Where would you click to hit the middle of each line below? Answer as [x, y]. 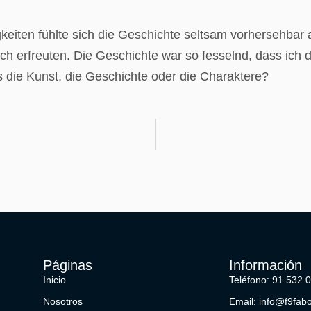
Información [265, 266]
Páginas [68, 266]
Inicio [55, 280]
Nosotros [63, 302]
